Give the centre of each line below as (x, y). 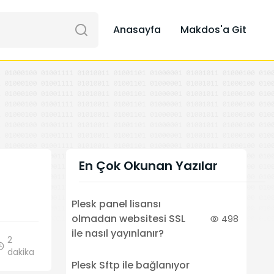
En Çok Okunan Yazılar (148, 166)
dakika (20, 252)
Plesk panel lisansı (116, 204)
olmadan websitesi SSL (128, 219)
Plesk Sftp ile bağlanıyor (130, 265)
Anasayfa (137, 30)
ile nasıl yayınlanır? (117, 233)
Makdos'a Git (213, 30)
